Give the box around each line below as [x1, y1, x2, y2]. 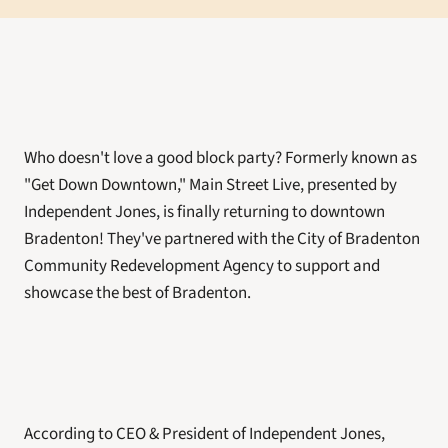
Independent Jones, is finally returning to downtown [24, 200, 385, 224]
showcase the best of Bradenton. [24, 281, 254, 305]
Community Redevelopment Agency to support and [24, 254, 380, 278]
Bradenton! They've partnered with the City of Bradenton [24, 227, 420, 251]
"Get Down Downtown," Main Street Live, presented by [24, 173, 397, 197]
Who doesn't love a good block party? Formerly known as [24, 146, 417, 170]
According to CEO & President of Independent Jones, [24, 422, 385, 446]
